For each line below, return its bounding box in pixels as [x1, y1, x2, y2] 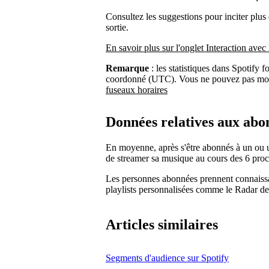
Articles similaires [106, 217, 218, 233]
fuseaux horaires [106, 84, 168, 95]
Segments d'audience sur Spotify [106, 253, 229, 264]
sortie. [106, 22, 128, 32]
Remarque [106, 62, 149, 73]
